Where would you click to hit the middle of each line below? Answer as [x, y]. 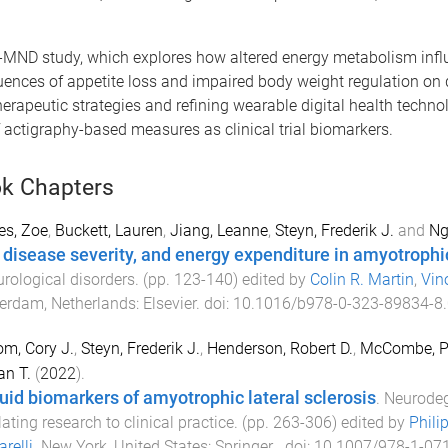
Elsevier [169, 303]
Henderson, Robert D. [279, 348]
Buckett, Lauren [108, 230]
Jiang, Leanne [218, 230]
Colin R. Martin [361, 279]
